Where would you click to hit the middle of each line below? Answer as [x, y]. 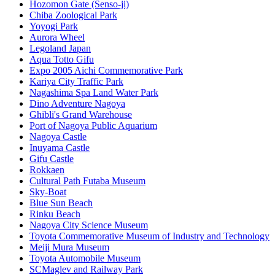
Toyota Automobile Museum [85, 258]
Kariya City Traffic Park [76, 81]
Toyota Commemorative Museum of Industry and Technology [149, 236]
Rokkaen [47, 169]
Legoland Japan [60, 48]
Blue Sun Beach [61, 203]
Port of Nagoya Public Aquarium [93, 125]
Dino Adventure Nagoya [77, 103]
